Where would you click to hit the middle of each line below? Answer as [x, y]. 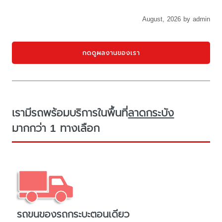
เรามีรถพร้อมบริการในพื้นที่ [70, 113]
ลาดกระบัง [151, 113]
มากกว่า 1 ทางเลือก [56, 128]
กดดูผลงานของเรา [111, 53]
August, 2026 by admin [176, 19]
